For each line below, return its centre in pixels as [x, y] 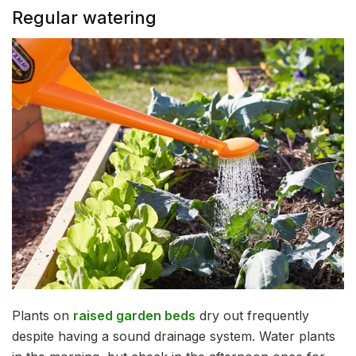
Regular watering [84, 17]
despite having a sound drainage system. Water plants [174, 337]
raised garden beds [134, 316]
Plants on [43, 316]
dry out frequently [252, 316]
